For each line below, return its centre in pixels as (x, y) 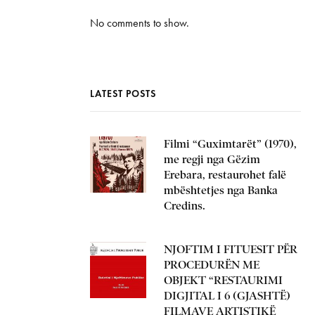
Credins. (185, 206)
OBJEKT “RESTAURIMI (223, 280)
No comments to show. (140, 23)
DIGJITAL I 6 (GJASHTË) (227, 296)
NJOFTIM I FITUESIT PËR (231, 249)
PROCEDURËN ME (212, 265)
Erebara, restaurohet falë (225, 175)
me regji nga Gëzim (212, 159)
